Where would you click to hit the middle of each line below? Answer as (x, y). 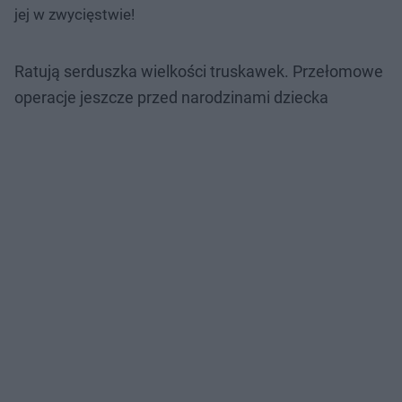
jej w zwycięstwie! (74, 14)
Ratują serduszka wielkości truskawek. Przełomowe (199, 71)
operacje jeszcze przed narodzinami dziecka (171, 97)
